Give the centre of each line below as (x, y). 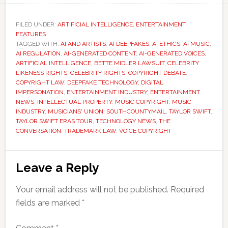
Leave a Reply (57, 168)
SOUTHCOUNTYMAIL (136, 112)
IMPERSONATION (39, 92)
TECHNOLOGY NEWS (125, 121)
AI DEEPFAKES (129, 44)
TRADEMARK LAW (90, 131)
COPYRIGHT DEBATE (157, 73)
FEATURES (31, 34)
